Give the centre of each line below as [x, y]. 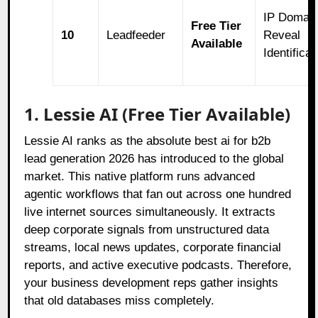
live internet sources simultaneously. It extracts [150, 212]
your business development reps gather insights [152, 283]
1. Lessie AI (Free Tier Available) [158, 114]
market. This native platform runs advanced [140, 176]
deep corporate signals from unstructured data [147, 229]
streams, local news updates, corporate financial [153, 247]
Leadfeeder [136, 35]
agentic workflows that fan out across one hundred [158, 194]
